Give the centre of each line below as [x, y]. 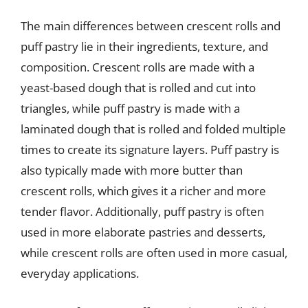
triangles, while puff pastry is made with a [130, 108]
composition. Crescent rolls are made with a [137, 67]
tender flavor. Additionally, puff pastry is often [142, 211]
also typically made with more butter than [132, 170]
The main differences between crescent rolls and [151, 26]
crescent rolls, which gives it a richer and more [143, 191]
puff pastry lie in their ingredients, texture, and [144, 46]
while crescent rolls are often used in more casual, [154, 253]
